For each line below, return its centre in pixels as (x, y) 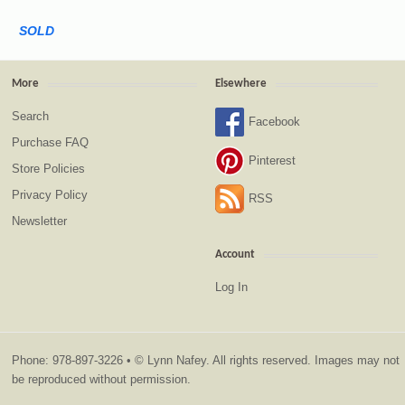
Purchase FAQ (51, 142)
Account (235, 254)
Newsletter (40, 221)
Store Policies (49, 168)
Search (31, 116)
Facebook (275, 122)
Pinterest (273, 160)
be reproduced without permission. (102, 379)
